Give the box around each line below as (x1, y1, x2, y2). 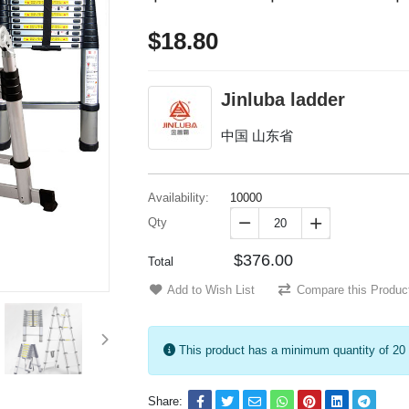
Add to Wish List (167, 283, 256, 298)
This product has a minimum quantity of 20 (175, 343, 406, 358)
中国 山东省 (221, 128, 294, 144)
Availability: (148, 191, 210, 205)
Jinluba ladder (221, 89, 346, 110)
